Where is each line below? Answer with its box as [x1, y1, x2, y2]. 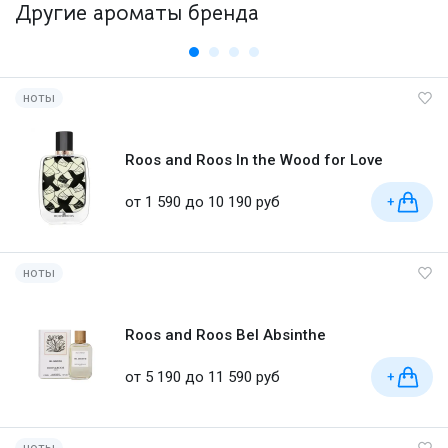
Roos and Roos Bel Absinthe [125, 326, 326, 345]
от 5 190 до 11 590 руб [125, 367, 280, 386]
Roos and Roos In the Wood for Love [125, 151, 383, 170]
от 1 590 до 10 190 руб [125, 192, 280, 211]
